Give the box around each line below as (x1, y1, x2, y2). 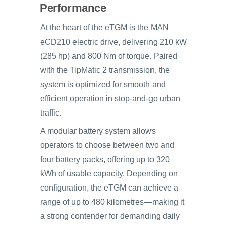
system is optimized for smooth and (40, 80, 166, 89)
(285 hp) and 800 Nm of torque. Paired (40, 52, 177, 61)
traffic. (40, 108, 61, 118)
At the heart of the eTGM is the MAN (40, 23, 169, 32)
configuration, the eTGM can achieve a (40, 183, 178, 193)
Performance (39, 2, 106, 15)
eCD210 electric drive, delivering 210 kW (40, 37, 187, 47)
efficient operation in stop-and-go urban (40, 94, 180, 103)
